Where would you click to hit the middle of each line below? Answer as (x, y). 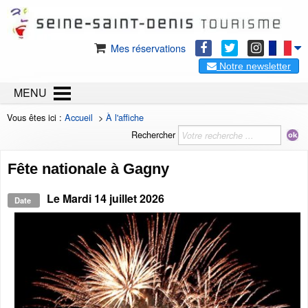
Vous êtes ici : (36, 117)
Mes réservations (147, 48)
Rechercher (153, 134)
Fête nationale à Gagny (88, 169)
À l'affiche (125, 117)
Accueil (79, 117)
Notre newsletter (254, 66)
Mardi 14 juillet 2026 (113, 198)
